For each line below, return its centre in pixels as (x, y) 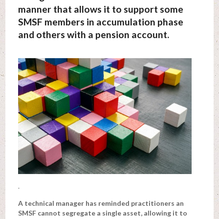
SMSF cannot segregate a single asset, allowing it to (102, 213)
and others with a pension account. (93, 34)
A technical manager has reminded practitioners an (101, 203)
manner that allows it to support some (100, 9)
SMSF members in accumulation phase (100, 22)
